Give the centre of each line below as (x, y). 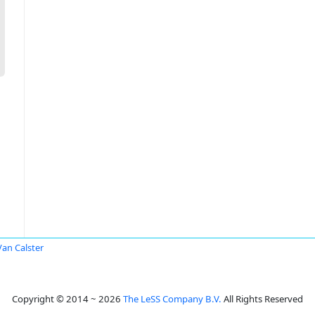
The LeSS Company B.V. (172, 299)
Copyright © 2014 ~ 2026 (67, 299)
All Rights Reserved (262, 299)
